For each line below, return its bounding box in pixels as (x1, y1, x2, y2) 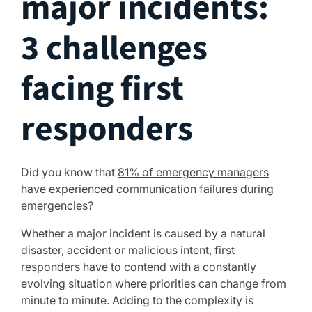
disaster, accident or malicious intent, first (21, 243, 235, 257)
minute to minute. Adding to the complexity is (21, 293, 253, 307)
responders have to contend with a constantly (21, 260, 256, 274)
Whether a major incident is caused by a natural (21, 226, 265, 240)
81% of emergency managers (118, 165, 269, 179)
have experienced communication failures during (21, 182, 274, 196)
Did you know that (21, 165, 118, 179)
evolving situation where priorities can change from (21, 276, 286, 290)
